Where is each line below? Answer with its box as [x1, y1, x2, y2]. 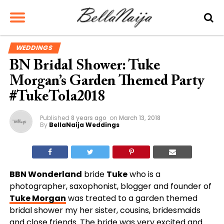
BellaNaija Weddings [48, 120, 119, 129]
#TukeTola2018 [9, 90, 105, 104]
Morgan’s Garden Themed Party [9, 74, 204, 89]
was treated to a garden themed [65, 192, 197, 204]
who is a [127, 168, 160, 180]
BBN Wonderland [9, 168, 82, 180]
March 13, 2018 [118, 113, 160, 122]
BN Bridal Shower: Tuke [9, 59, 160, 73]
